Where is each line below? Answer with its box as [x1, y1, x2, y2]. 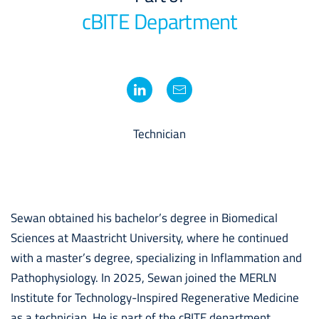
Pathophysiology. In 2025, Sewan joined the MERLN [11, 268, 276, 287]
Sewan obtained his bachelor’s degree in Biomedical [11, 209, 278, 227]
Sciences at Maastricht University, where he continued [11, 229, 288, 247]
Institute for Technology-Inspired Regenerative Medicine [11, 288, 299, 307]
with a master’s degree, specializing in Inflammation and [11, 249, 302, 267]
